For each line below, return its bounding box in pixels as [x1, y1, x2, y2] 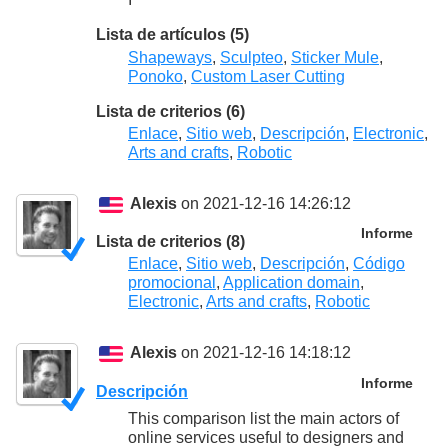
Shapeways [128, 48, 212, 66]
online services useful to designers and [128, 428, 404, 446]
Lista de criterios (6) [96, 102, 245, 120]
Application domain [223, 274, 360, 292]
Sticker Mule [291, 48, 379, 66]
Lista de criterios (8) [96, 233, 245, 251]
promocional [128, 274, 216, 292]
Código [353, 255, 405, 273]
